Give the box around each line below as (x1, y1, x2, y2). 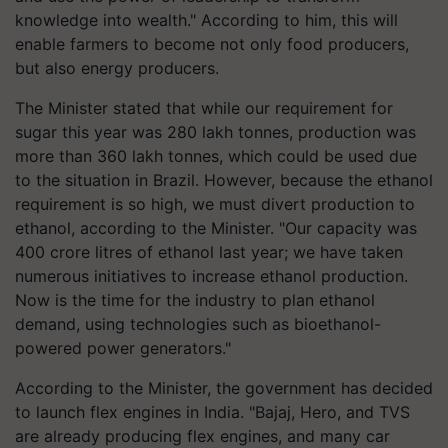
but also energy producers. (15, 58, 219, 78)
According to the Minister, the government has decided (15, 378, 433, 398)
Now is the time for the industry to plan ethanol (15, 290, 375, 310)
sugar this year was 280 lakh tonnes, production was (15, 122, 416, 142)
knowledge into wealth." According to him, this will (15, 10, 398, 30)
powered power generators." (15, 338, 231, 358)
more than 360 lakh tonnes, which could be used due (15, 146, 417, 166)
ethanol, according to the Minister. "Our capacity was (15, 218, 417, 238)
